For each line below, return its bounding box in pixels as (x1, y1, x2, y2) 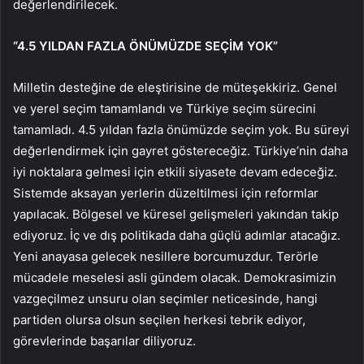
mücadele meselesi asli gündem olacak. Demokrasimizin (13, 270, 336, 286)
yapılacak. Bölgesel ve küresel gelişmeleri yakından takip (13, 206, 339, 223)
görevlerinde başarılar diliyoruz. (13, 333, 196, 349)
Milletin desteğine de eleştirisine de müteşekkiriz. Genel (13, 80, 337, 96)
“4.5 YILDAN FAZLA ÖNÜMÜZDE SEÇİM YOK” (13, 38, 278, 54)
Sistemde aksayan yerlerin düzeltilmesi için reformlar (13, 185, 318, 201)
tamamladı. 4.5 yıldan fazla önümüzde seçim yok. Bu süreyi (13, 122, 349, 138)
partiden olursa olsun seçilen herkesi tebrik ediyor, (13, 312, 305, 328)
